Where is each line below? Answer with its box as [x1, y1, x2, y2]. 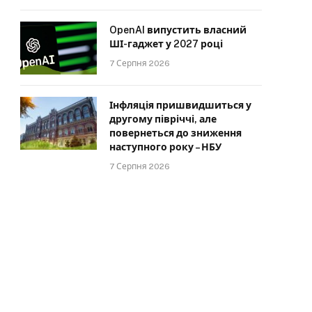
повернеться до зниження [109, 127, 242, 139]
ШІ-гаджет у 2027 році [109, 38, 223, 49]
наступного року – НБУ [109, 141, 221, 153]
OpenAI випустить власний [109, 24, 247, 36]
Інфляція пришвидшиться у [109, 99, 251, 111]
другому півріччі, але [109, 113, 217, 125]
